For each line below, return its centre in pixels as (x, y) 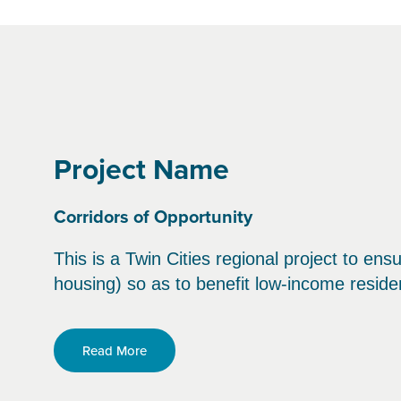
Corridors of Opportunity (153, 216)
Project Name (141, 169)
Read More (115, 350)
